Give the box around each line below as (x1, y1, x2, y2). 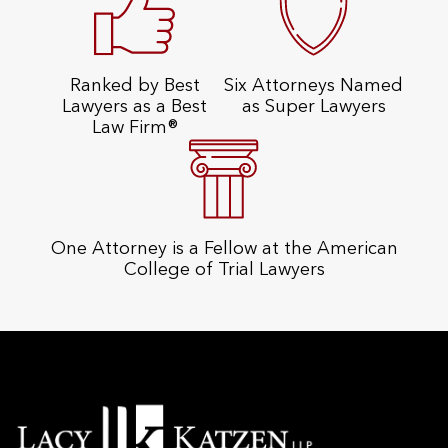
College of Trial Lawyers (123, 261, 325, 279)
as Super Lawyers (241, 98, 386, 116)
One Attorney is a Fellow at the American (50, 240, 398, 258)
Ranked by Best (69, 77, 200, 95)
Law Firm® (91, 119, 178, 137)
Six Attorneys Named (224, 77, 403, 95)
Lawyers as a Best (62, 98, 207, 116)
